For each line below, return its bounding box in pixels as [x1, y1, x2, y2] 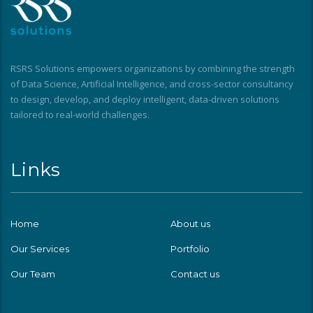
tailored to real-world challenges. [10, 108, 150, 121]
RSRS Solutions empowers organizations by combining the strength [10, 61, 295, 75]
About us [170, 217, 210, 229]
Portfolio [170, 242, 210, 254]
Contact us [170, 268, 219, 279]
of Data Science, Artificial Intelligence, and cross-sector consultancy [10, 77, 293, 90]
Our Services [10, 242, 69, 254]
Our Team [10, 268, 55, 279]
